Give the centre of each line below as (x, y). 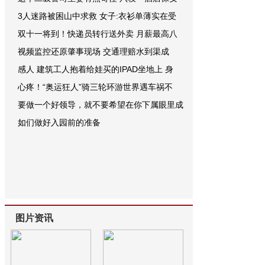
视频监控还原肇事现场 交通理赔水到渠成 (93, 51)
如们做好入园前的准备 (59, 122)
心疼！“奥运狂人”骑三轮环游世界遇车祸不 (95, 87)
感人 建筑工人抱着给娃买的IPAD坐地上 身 (96, 69)
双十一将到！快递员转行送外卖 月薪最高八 (98, 34)
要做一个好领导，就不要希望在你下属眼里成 (101, 105)
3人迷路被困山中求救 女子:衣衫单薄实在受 (97, 16)
